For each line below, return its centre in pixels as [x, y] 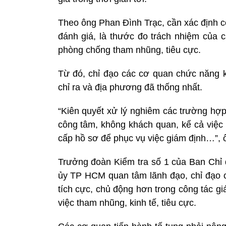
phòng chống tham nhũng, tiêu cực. [129, 50]
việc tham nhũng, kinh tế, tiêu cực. [127, 203]
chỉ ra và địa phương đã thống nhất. [130, 87]
